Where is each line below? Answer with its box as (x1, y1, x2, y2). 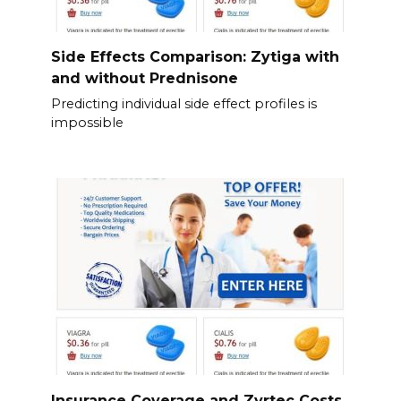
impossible (50, 114, 124, 131)
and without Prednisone (50, 69, 238, 87)
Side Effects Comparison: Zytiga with (50, 47, 339, 65)
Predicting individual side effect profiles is (50, 95, 317, 112)
